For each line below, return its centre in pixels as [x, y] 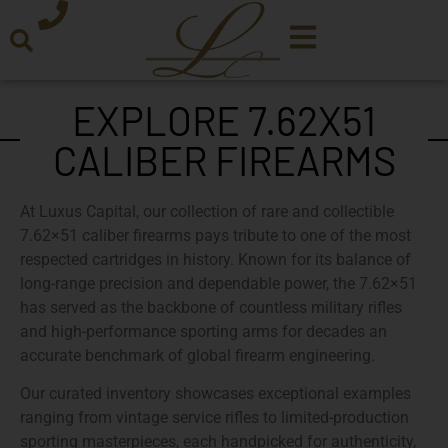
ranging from [68, 418]
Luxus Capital [87, 211]
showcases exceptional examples [291, 394]
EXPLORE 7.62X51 [224, 120]
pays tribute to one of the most [301, 235]
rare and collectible [327, 211]
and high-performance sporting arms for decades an [203, 331]
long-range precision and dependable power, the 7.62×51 [218, 283]
